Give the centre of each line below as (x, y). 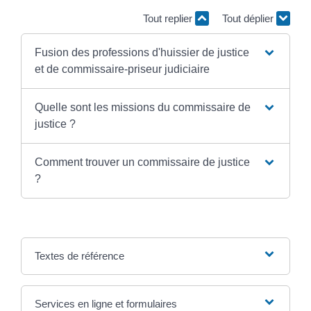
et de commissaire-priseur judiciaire (122, 69)
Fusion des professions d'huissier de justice (142, 52)
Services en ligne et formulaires (106, 303)
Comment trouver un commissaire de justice (142, 162)
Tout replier (169, 18)
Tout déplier (249, 18)
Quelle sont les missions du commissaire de (142, 107)
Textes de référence (79, 255)
